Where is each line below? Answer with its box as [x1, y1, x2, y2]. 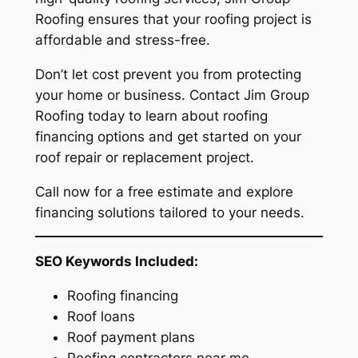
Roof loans [66, 308, 135, 324]
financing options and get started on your [34, 128, 301, 145]
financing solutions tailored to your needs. [34, 204, 304, 221]
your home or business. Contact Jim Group [34, 86, 309, 103]
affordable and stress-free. [34, 31, 210, 48]
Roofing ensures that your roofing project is [34, 10, 312, 27]
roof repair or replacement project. [34, 149, 254, 165]
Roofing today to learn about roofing [34, 107, 268, 124]
